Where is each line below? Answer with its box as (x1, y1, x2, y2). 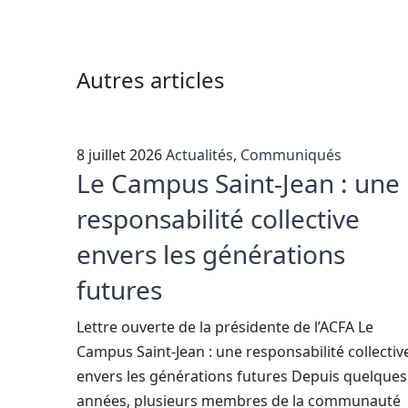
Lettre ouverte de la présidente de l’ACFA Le (76, 316, 373, 337)
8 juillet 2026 (76, 144, 162, 165)
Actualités (166, 144, 233, 165)
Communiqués (240, 144, 342, 165)
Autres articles (76, 64, 225, 95)
